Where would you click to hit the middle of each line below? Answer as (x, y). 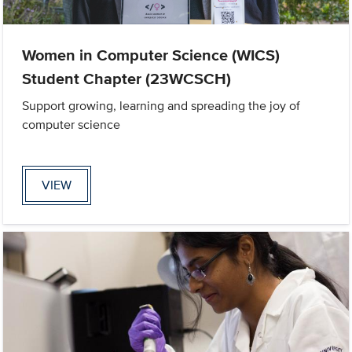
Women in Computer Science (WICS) (151, 55)
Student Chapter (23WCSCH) (127, 79)
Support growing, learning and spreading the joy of (161, 106)
